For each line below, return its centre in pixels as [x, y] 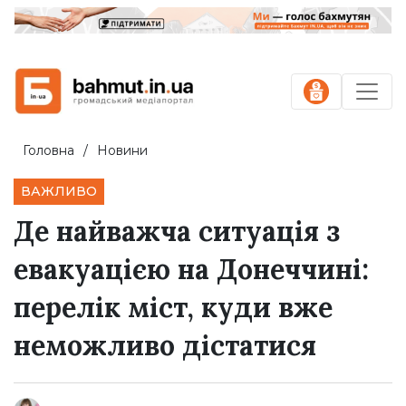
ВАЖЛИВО [59, 192]
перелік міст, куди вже [173, 308]
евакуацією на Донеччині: [191, 270]
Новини [122, 151]
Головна [48, 151]
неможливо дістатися [165, 346]
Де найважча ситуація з [177, 232]
